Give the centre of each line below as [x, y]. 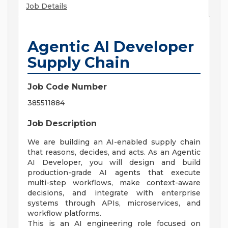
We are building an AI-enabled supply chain [114, 142]
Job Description [62, 124]
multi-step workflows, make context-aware [114, 183]
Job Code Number [67, 87]
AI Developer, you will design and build [114, 163]
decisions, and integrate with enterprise [114, 193]
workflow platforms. [64, 213]
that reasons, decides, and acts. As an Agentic [114, 152]
